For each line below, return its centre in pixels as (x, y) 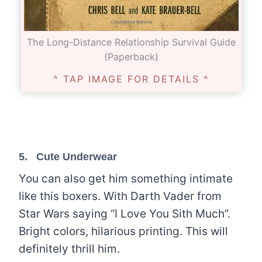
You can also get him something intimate (126, 178)
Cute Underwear (77, 156)
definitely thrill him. (69, 249)
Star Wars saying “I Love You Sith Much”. (125, 213)
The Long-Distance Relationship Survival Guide (131, 42)
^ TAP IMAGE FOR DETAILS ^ (131, 79)
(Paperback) (131, 57)
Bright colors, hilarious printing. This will (123, 231)
